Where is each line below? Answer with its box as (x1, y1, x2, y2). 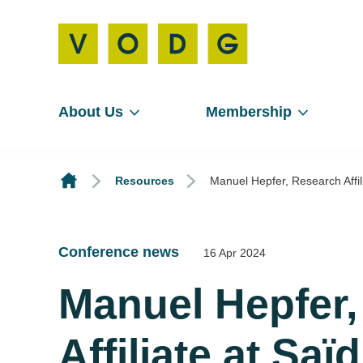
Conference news (58, 244, 179, 260)
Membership (205, 104, 292, 120)
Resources (115, 174, 174, 187)
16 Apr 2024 (203, 246, 266, 259)
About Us (58, 104, 123, 120)
